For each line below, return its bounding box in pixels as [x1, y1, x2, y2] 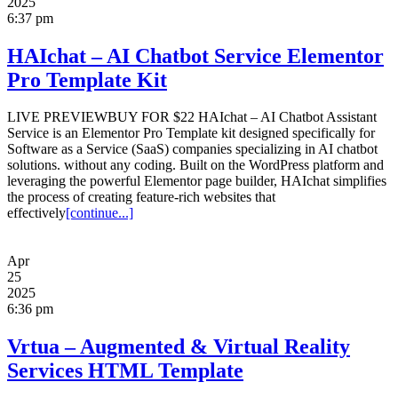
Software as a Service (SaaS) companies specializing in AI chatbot [7, 141, 378, 157]
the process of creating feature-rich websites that [7, 189, 275, 205]
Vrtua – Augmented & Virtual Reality [7, 335, 350, 359]
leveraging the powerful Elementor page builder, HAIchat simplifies [7, 173, 386, 189]
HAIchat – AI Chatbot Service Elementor [7, 44, 384, 68]
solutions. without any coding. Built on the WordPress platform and [7, 157, 384, 173]
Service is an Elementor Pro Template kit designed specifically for [7, 125, 375, 141]
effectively [7, 205, 66, 221]
